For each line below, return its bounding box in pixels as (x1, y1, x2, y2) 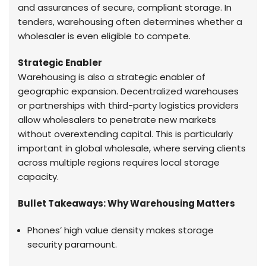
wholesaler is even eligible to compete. (18, 29, 191, 42)
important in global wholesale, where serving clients (18, 141, 246, 154)
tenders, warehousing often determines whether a (18, 15, 242, 28)
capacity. (18, 170, 59, 183)
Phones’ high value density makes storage (27, 223, 214, 236)
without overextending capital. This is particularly (18, 127, 233, 140)
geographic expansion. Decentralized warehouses (18, 84, 239, 97)
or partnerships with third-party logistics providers (18, 99, 239, 112)
